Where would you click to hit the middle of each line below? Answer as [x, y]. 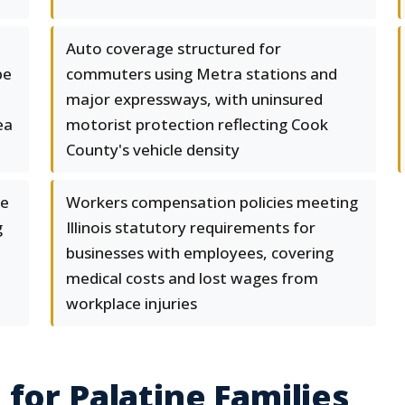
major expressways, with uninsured [194, 99]
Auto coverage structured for [174, 48]
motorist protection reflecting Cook [197, 124]
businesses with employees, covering [200, 253]
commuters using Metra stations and [202, 74]
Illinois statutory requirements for [191, 227]
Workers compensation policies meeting [212, 202]
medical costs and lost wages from [192, 278]
